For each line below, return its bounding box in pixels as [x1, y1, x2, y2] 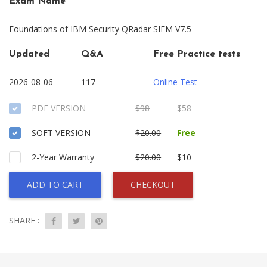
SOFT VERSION [32, 127, 91, 138]
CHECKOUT [131, 179, 175, 190]
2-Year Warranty [32, 151, 94, 163]
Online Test [153, 76, 198, 88]
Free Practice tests [153, 49, 241, 59]
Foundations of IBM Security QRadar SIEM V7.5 [9, 23, 191, 35]
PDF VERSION [32, 103, 86, 114]
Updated [9, 49, 49, 59]
